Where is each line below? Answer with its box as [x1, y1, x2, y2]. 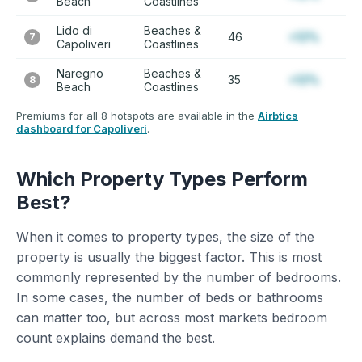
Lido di [57, 23, 92, 37]
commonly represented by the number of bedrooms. [16, 269, 341, 285]
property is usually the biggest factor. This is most [16, 249, 322, 265]
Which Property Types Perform [16, 167, 308, 191]
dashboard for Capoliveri [16, 122, 147, 135]
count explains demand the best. [16, 330, 215, 346]
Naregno [57, 66, 103, 80]
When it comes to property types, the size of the [16, 229, 314, 245]
